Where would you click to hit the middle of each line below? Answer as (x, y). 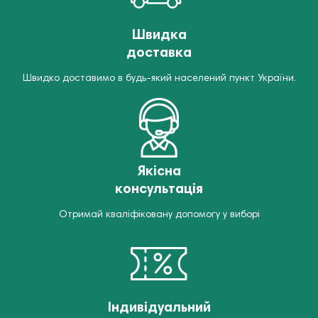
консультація (159, 189)
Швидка (159, 35)
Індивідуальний (159, 308)
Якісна (159, 171)
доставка (159, 53)
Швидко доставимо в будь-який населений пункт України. (159, 78)
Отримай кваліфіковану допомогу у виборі (159, 215)
